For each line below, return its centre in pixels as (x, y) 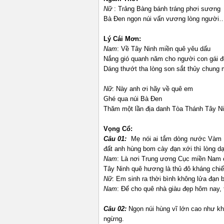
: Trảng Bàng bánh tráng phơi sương (167, 9)
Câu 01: (115, 139)
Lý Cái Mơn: (122, 39)
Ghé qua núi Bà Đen (133, 99)
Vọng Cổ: (118, 129)
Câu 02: (116, 209)
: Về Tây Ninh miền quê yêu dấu (164, 49)
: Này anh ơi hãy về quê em (152, 89)
